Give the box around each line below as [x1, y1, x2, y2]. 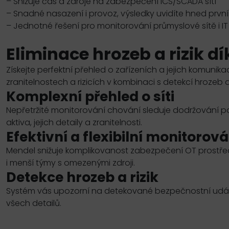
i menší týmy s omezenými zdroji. [6, 157, 135, 169]
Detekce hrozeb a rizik [6, 168, 158, 187]
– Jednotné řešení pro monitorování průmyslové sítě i [6, 20, 222, 32]
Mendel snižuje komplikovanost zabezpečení [6, 145, 185, 157]
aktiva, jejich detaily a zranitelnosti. [6, 117, 144, 129]
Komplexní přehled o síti [6, 87, 174, 106]
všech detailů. [6, 197, 61, 210]
